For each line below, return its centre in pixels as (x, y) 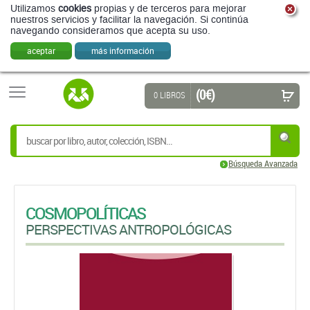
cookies (75, 9)
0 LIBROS (170, 95)
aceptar (41, 51)
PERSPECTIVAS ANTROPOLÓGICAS (128, 229)
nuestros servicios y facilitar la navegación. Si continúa (129, 20)
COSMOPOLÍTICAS (85, 213)
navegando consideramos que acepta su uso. (110, 31)
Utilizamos (34, 9)
